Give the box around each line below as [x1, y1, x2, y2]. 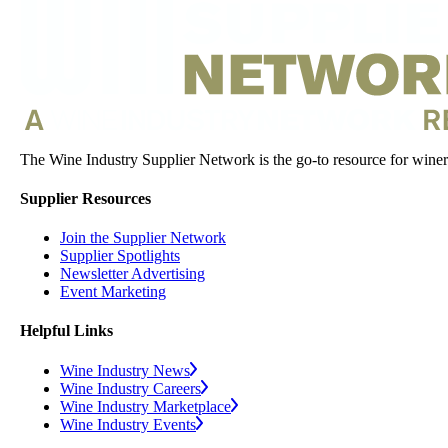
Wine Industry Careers [60, 379, 201, 397]
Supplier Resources [20, 189, 151, 207]
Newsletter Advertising [60, 265, 205, 283]
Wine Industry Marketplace [60, 397, 231, 415]
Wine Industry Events [60, 415, 196, 433]
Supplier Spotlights [60, 247, 180, 265]
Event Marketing [60, 283, 166, 301]
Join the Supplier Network [60, 229, 226, 247]
